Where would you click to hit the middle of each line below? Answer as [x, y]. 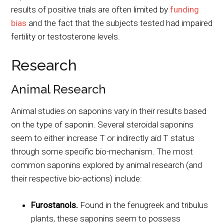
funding [185, 9]
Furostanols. [55, 205]
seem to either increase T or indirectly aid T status [103, 138]
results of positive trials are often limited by [91, 9]
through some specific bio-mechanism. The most [102, 151]
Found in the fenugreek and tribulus [143, 205]
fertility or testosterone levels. [66, 36]
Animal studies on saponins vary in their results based [109, 111]
